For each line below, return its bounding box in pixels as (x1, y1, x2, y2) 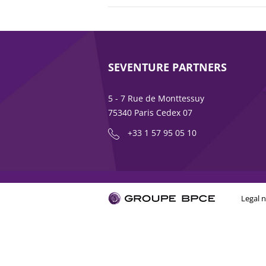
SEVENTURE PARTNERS (108, 60, 227, 74)
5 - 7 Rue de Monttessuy (108, 93, 204, 104)
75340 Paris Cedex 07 (108, 107, 192, 118)
